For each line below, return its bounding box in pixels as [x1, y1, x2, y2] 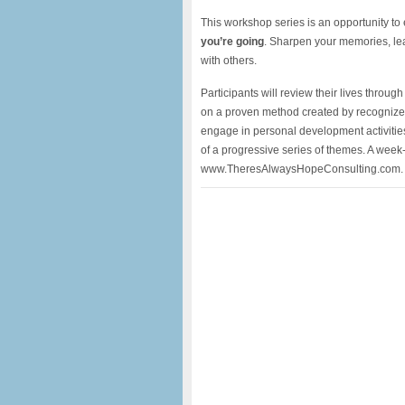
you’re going [201, 35, 264, 48]
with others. [201, 54, 257, 67]
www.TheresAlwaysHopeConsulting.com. [201, 163, 403, 175]
